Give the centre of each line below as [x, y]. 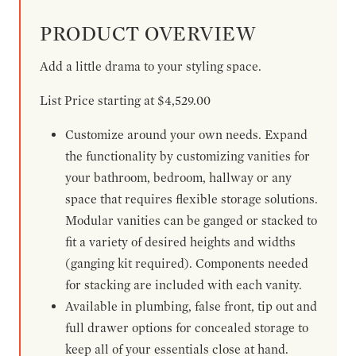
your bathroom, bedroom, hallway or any [178, 177]
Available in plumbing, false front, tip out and [191, 306]
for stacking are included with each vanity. [184, 284]
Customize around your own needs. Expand [186, 134]
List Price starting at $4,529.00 [125, 100]
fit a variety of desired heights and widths [180, 242]
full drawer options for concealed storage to [187, 327]
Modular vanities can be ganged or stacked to [191, 220]
